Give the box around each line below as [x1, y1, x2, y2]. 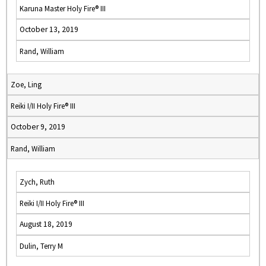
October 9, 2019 [11, 122, 65, 132]
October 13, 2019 [20, 24, 78, 34]
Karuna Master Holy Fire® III [20, 4, 106, 13]
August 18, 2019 [20, 219, 72, 229]
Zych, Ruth [20, 177, 55, 186]
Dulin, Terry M [20, 241, 63, 251]
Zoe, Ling [11, 80, 42, 89]
